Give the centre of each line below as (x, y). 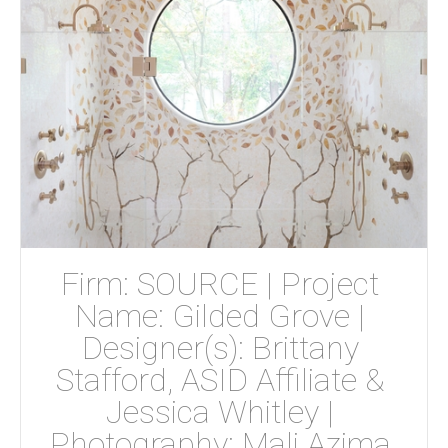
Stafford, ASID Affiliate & (224, 379)
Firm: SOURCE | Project (224, 283)
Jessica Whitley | (224, 411)
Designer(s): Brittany (224, 347)
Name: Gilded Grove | (224, 315)
